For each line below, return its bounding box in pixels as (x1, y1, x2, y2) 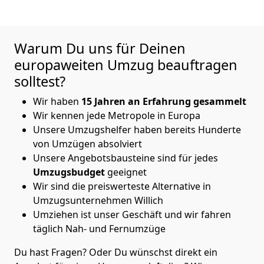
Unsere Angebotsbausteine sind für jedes (33, 151, 218, 164)
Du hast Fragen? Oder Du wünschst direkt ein (14, 245, 217, 259)
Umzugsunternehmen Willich (33, 193, 163, 207)
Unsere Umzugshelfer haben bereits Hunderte (33, 123, 241, 136)
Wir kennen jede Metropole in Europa (33, 108, 203, 122)
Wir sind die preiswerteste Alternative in (33, 179, 211, 193)
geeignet (105, 165, 147, 179)
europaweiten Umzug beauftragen (14, 55, 237, 74)
